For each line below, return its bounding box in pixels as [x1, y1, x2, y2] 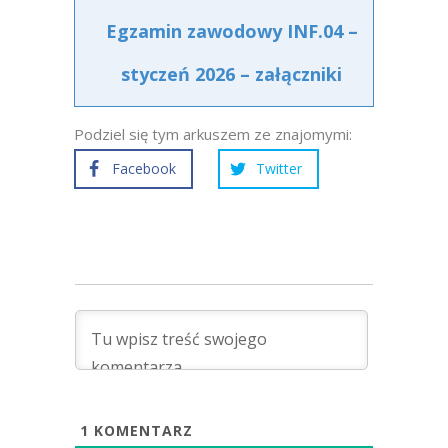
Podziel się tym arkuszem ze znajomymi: [74, 124, 352, 144]
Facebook [112, 159, 176, 178]
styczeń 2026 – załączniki [121, 62, 342, 86]
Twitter [256, 159, 302, 178]
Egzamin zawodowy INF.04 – [105, 19, 358, 43]
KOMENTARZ [89, 421, 193, 440]
